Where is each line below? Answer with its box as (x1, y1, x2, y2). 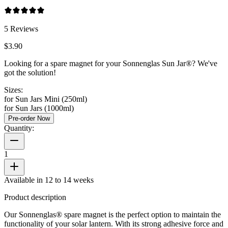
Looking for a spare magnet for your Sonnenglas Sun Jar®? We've (4, 59, 217, 68)
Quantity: (4, 123, 34, 132)
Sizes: (4, 85, 23, 94)
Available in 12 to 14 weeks (4, 175, 94, 184)
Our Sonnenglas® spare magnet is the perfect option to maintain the (4, 210, 221, 219)
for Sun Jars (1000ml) (4, 103, 74, 112)
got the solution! (4, 68, 56, 77)
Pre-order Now (8, 114, 50, 122)
